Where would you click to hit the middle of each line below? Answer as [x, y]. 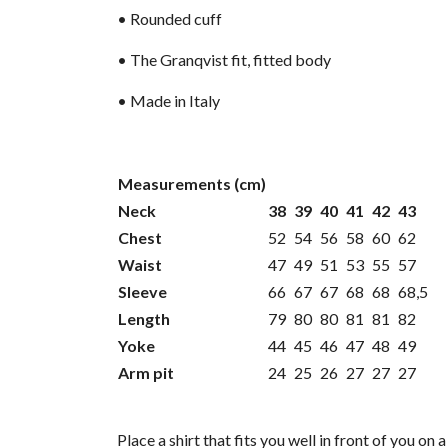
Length [144, 319]
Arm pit [146, 373]
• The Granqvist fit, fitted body [224, 60]
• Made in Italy [168, 101]
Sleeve [142, 292]
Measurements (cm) [192, 184]
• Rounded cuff [169, 19]
